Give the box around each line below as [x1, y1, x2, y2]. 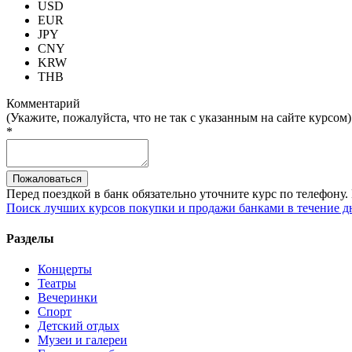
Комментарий [6, 96, 80, 110]
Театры [38, 277, 76, 291]
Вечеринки [38, 291, 97, 305]
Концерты [38, 262, 92, 277]
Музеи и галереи [38, 333, 127, 347]
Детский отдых [38, 319, 119, 333]
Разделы [6, 232, 54, 246]
